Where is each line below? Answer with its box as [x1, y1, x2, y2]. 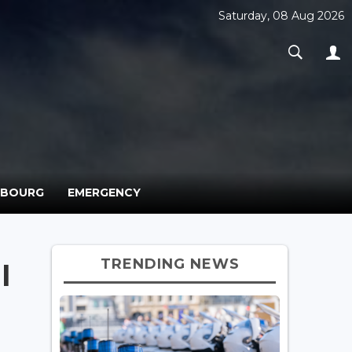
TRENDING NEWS [100, 255, 240, 273]
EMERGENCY [68, 185, 141, 200]
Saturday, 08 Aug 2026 [218, 9, 344, 23]
